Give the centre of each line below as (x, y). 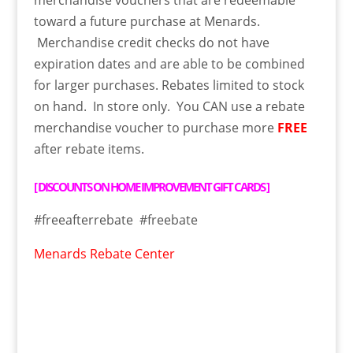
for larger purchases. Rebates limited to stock (169, 85)
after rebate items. (89, 149)
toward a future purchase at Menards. (147, 21)
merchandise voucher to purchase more (155, 127)
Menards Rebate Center (104, 253)
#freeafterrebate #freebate (115, 219)
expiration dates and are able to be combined (169, 63)
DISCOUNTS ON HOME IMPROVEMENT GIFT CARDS (151, 186)
